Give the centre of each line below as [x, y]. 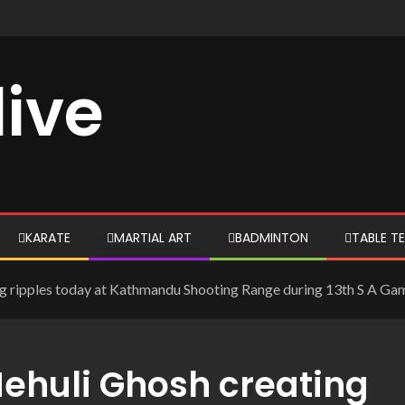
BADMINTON [272, 238]
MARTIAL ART [153, 238]
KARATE [48, 238]
